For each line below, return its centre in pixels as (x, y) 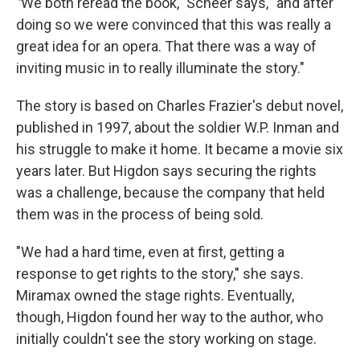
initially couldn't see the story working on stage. (166, 339)
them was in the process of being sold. (140, 215)
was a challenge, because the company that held (170, 193)
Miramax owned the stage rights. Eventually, (155, 296)
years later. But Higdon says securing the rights (166, 171)
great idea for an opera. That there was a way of (166, 47)
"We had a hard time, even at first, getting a (150, 252)
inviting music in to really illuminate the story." (160, 68)
